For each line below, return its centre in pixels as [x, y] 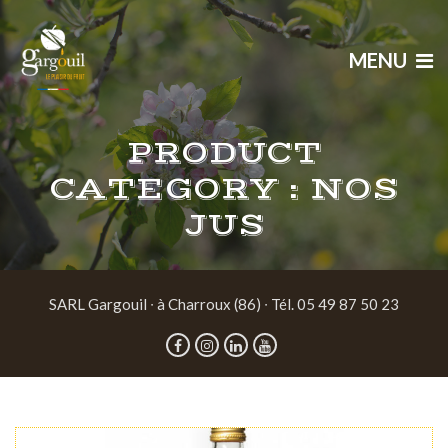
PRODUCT [224, 153]
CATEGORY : [179, 189]
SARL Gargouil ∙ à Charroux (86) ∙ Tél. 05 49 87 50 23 [224, 304]
